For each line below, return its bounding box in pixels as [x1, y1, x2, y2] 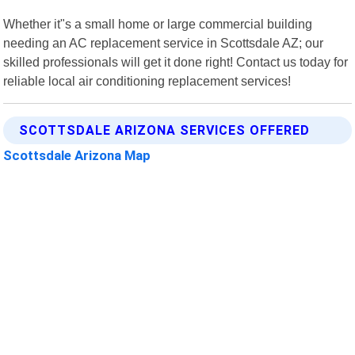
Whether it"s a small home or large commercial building [3, 16, 313, 31]
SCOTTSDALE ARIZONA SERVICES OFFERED [19, 122, 311, 138]
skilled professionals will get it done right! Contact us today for [3, 54, 349, 69]
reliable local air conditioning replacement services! [3, 73, 292, 88]
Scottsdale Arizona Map [3, 147, 151, 163]
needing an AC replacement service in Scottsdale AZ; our [3, 35, 324, 50]
